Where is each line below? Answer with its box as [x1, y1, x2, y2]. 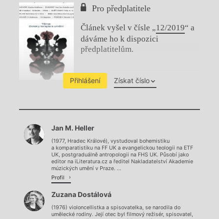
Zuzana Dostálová [51, 190, 111, 199]
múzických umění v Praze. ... [51, 165, 121, 172]
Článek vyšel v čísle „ [81, 23, 156, 33]
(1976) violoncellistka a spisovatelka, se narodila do [51, 204, 180, 211]
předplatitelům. [81, 44, 133, 54]
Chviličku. [88, 102, 131, 113]
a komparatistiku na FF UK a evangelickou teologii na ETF [51, 144, 193, 151]
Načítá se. [93, 127, 126, 135]
